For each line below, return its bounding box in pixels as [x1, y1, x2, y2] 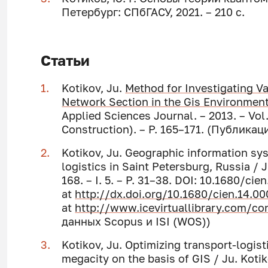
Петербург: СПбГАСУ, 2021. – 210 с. [62, 5, 248, 19]
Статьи [40, 52, 90, 69]
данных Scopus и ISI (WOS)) [62, 215, 211, 228]
